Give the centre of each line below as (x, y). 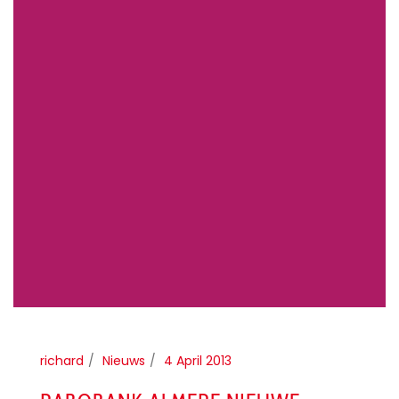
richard (62, 360)
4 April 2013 (198, 360)
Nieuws (124, 360)
